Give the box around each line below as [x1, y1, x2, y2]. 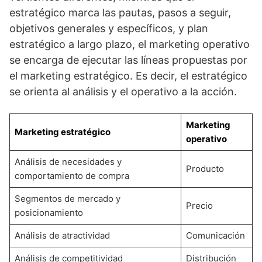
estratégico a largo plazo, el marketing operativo [9, 38, 250, 51]
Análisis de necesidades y [14, 156, 122, 168]
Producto [185, 163, 224, 175]
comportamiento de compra [14, 170, 129, 182]
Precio [185, 200, 213, 212]
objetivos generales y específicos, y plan [9, 22, 208, 35]
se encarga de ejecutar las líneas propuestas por [9, 54, 247, 67]
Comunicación [185, 230, 245, 242]
